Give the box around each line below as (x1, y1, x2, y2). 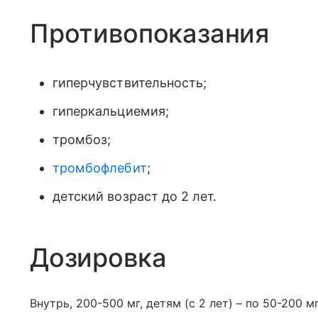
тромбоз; (53, 132, 111, 147)
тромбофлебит (53, 160, 147, 175)
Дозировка (30, 242, 167, 273)
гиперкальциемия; (53, 104, 169, 119)
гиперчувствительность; (53, 75, 207, 90)
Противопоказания (30, 18, 270, 49)
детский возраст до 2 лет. (53, 189, 217, 204)
